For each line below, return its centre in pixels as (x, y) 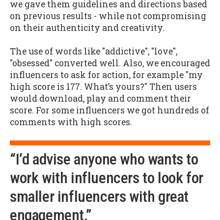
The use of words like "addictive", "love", (94, 52)
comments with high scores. (71, 122)
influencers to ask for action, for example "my (106, 75)
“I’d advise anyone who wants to (104, 159)
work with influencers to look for (107, 178)
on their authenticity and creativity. (87, 27)
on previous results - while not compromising (108, 16)
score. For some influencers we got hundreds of (110, 110)
